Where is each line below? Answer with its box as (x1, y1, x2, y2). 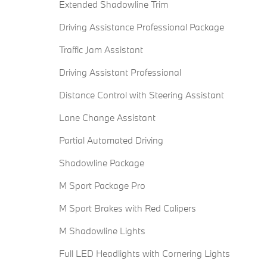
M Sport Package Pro (59, 179, 145, 192)
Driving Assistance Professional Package (59, 21, 224, 33)
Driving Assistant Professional (59, 66, 181, 79)
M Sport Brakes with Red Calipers (59, 202, 196, 215)
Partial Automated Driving (59, 134, 163, 147)
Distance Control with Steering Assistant (59, 89, 224, 101)
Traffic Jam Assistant (59, 44, 143, 56)
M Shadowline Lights (59, 225, 145, 237)
